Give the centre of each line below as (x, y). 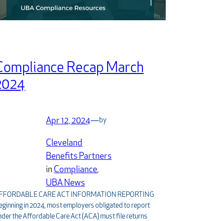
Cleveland (64, 143)
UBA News (66, 183)
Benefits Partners (79, 156)
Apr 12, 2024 (68, 121)
